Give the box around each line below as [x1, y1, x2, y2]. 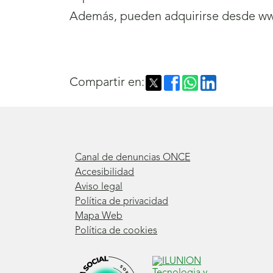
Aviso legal [75, 182, 123, 193]
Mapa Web [75, 211, 123, 222]
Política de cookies [75, 226, 158, 236]
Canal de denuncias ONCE [75, 153, 191, 163]
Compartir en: [69, 77, 144, 90]
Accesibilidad [75, 168, 135, 178]
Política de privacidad [75, 197, 169, 207]
